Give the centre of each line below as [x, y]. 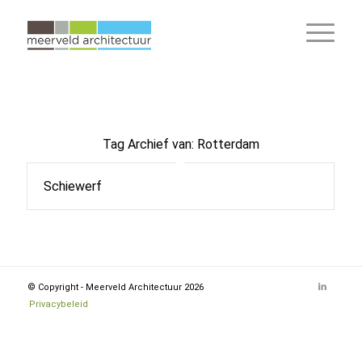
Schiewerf [72, 186]
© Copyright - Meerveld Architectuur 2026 [115, 287]
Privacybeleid [58, 304]
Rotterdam [228, 144]
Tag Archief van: [149, 144]
